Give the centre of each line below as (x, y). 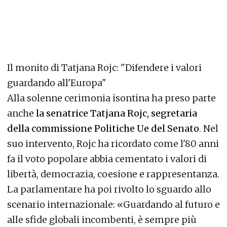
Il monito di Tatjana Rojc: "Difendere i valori (104, 67)
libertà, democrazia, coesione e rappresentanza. (113, 174)
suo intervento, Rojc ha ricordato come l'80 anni (113, 143)
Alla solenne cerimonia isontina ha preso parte (111, 98)
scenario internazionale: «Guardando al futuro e (113, 204)
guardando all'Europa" (57, 83)
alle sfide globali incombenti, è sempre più (102, 219)
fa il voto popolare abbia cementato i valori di (107, 159)
